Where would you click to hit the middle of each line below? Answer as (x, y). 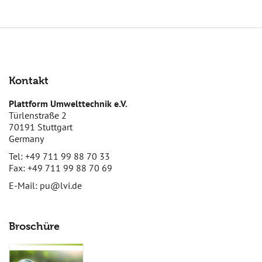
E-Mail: (24, 185)
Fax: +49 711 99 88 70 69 (61, 168)
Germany (26, 139)
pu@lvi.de (61, 185)
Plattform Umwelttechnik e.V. (68, 104)
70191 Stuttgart (41, 127)
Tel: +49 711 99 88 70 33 (59, 156)
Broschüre (34, 226)
